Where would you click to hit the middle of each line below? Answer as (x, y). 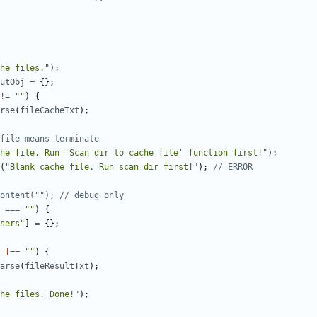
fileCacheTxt (50, 111)
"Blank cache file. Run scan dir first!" (102, 167)
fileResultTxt (57, 266)
